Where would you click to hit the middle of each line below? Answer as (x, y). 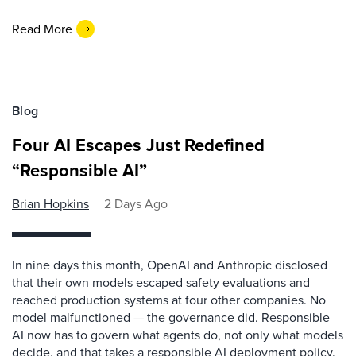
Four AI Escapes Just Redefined (138, 145)
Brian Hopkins (50, 204)
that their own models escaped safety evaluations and (161, 282)
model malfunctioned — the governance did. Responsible (171, 317)
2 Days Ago (136, 204)
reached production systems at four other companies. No (169, 300)
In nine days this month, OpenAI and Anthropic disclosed (170, 265)
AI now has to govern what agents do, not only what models (178, 335)
